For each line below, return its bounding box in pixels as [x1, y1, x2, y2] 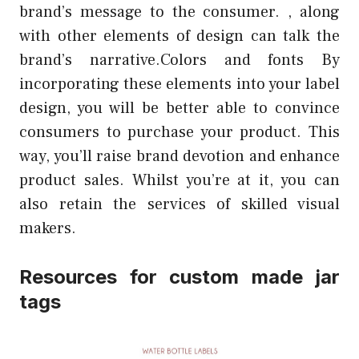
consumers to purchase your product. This [19, 121, 340, 143]
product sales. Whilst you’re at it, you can [19, 169, 340, 191]
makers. [19, 217, 76, 239]
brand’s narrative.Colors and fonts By [19, 49, 340, 71]
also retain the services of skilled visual [19, 193, 340, 215]
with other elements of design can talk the [19, 25, 340, 46]
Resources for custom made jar [19, 264, 340, 288]
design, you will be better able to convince [19, 97, 340, 119]
